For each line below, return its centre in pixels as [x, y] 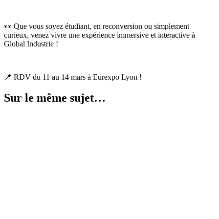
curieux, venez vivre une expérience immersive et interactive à [99, 35]
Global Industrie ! [31, 44]
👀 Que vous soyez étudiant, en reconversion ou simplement [97, 26]
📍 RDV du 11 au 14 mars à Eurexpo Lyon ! [73, 77]
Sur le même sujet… [55, 98]
